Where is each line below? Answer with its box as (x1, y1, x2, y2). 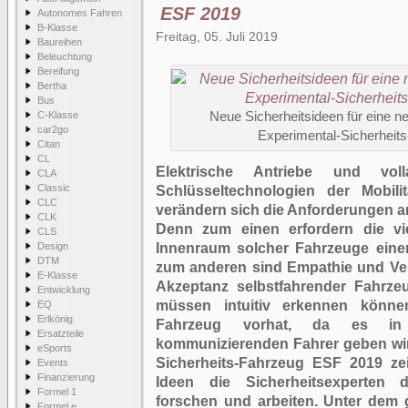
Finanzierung (37, 372, 95, 382)
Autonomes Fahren (37, 7, 122, 18)
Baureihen (37, 36, 82, 47)
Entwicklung (37, 284, 90, 295)
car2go (37, 124, 68, 135)
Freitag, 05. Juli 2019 (156, 29, 278, 44)
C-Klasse (37, 109, 78, 120)
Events (37, 357, 68, 368)
